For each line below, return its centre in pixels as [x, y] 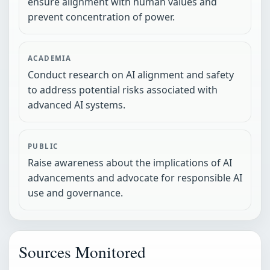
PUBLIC [43, 146]
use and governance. [75, 193]
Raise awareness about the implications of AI [130, 163]
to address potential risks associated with [123, 90]
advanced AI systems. [77, 105]
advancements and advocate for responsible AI [135, 178]
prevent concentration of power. [101, 17]
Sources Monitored [82, 252]
